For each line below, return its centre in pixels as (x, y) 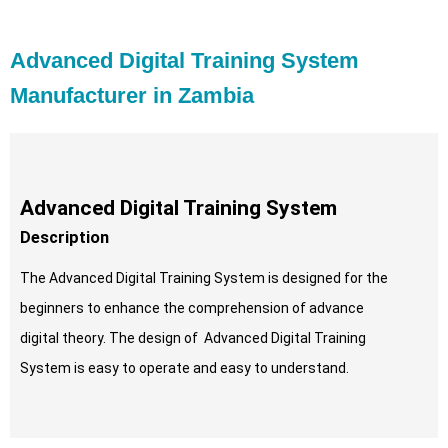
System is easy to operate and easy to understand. (184, 368)
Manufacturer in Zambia (132, 96)
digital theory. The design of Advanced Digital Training (193, 338)
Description (64, 238)
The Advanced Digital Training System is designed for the (204, 278)
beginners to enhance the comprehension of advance (192, 308)
